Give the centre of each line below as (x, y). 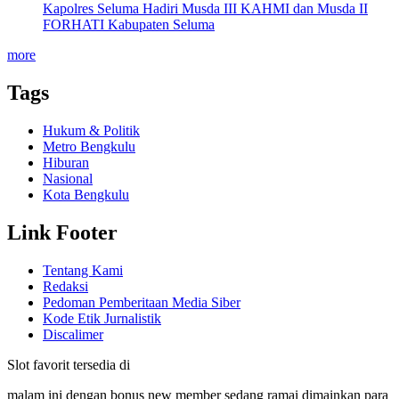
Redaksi (65, 287)
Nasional (68, 179)
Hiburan (66, 163)
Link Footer (62, 233)
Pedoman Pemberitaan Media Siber (142, 303)
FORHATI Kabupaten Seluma (129, 25)
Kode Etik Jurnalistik (102, 319)
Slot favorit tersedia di (69, 365)
